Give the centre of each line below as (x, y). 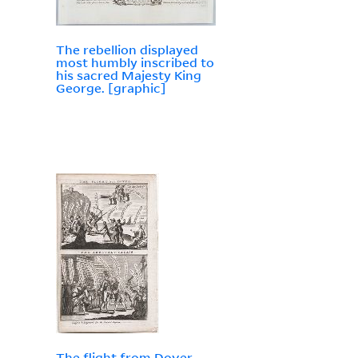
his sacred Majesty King (128, 76)
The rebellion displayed (127, 50)
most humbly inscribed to (135, 63)
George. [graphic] (111, 88)
